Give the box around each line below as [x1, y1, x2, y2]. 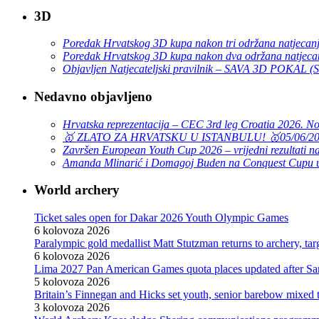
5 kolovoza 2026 [34, 276, 110, 288]
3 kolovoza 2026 [34, 301, 110, 314]
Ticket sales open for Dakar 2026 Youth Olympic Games [34, 211, 288, 224]
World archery [34, 182, 120, 198]
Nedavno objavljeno [34, 89, 152, 105]
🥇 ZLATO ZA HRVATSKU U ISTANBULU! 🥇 [63, 130, 280, 143]
